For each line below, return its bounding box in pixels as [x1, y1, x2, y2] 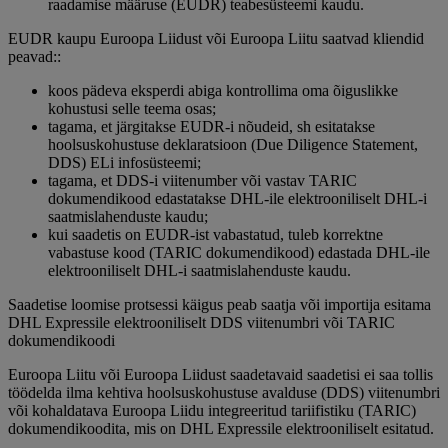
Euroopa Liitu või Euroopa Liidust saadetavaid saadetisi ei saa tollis [8, 366, 433, 384]
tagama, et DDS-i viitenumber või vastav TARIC [48, 172, 357, 190]
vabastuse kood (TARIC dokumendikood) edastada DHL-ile [48, 244, 430, 262]
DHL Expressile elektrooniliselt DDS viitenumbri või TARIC [8, 314, 395, 332]
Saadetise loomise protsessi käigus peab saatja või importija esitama [8, 296, 431, 314]
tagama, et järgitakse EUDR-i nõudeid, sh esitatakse [48, 118, 375, 136]
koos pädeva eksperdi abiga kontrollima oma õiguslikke [48, 82, 398, 100]
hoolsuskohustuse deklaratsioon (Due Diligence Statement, [48, 136, 418, 154]
